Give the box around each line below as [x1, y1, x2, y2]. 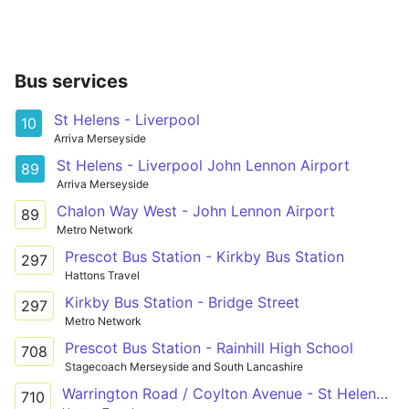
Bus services [15, 70, 128, 93]
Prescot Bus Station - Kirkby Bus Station [65, 246, 344, 266]
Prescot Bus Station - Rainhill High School [65, 338, 353, 357]
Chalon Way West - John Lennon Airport [57, 201, 335, 220]
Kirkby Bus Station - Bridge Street [65, 292, 299, 311]
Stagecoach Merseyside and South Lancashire [65, 359, 303, 373]
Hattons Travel [65, 267, 140, 282]
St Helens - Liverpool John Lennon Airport [57, 155, 350, 174]
